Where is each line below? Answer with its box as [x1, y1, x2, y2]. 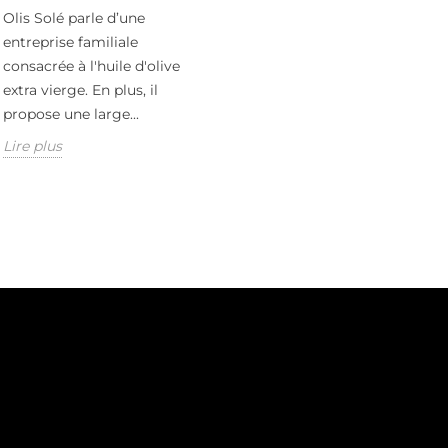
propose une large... [3, 105, 140, 124]
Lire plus [3, 137, 63, 156]
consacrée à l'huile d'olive [3, 57, 181, 76]
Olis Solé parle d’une [3, 9, 146, 28]
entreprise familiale [3, 33, 139, 52]
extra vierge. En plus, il [3, 81, 159, 100]
